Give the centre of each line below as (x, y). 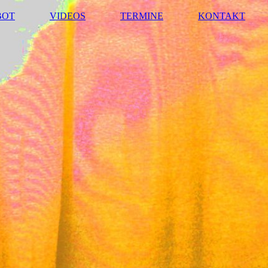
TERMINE (142, 16)
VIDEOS (68, 16)
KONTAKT (222, 16)
